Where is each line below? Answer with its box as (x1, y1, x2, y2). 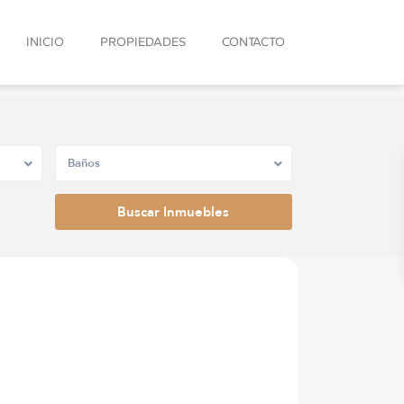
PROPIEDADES (99, 33, 186, 50)
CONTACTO (221, 33, 285, 50)
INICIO (25, 33, 64, 50)
